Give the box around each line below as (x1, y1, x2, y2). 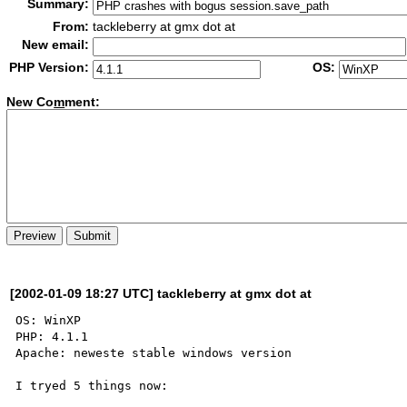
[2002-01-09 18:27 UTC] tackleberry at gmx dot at (10, 285, 313, 301)
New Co (6, 94, 55, 110)
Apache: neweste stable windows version (15, 345, 293, 360)
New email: (22, 37, 90, 52)
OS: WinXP (15, 313, 82, 327)
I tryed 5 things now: (15, 378, 169, 392)
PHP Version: (9, 60, 90, 74)
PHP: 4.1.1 (15, 329, 89, 343)
